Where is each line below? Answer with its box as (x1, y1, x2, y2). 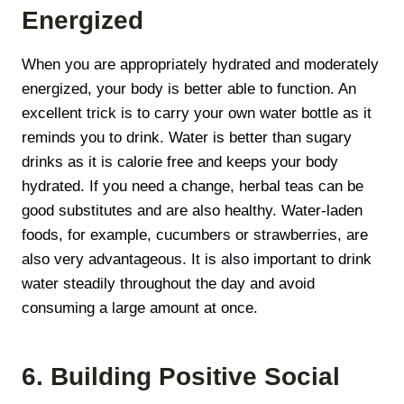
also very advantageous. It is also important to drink (22, 250, 372, 268)
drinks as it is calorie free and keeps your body (22, 152, 338, 170)
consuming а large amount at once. (22, 298, 258, 317)
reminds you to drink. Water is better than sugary (22, 128, 352, 146)
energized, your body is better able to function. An (22, 79, 356, 97)
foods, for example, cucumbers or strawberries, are (22, 225, 368, 243)
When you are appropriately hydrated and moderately (22, 55, 379, 73)
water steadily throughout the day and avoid (22, 274, 315, 292)
